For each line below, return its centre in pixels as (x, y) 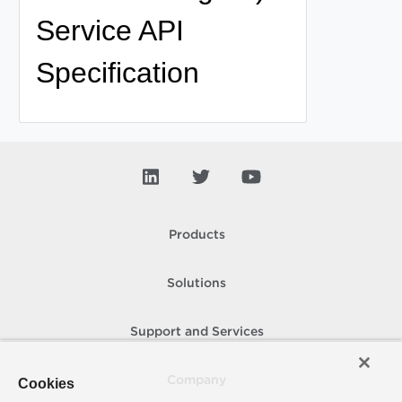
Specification (117, 72)
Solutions (197, 284)
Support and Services (197, 332)
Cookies (46, 384)
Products (197, 235)
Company (197, 380)
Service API (109, 30)
